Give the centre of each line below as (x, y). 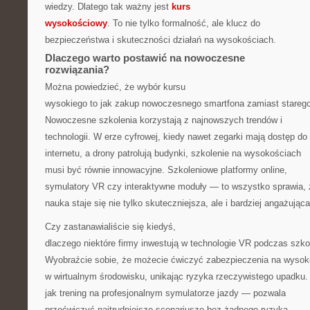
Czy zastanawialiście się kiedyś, (110, 227)
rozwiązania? (77, 70)
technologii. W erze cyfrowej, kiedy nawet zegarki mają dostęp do (176, 137)
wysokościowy (76, 23)
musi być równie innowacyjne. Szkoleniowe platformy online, (166, 170)
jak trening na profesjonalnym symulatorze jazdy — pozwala (165, 293)
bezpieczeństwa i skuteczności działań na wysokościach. (161, 40)
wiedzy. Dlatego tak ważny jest (108, 7)
